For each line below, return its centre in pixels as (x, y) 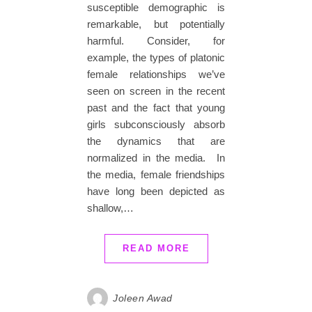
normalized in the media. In (156, 158)
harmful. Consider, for (156, 41)
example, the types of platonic (156, 58)
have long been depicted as (156, 192)
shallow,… (110, 208)
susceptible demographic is (156, 8)
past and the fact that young (156, 108)
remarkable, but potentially (156, 24)
